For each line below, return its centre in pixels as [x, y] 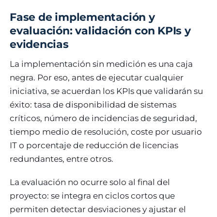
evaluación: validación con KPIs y [100, 31]
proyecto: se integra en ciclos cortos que [92, 195]
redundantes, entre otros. [62, 159]
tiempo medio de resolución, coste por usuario [106, 132]
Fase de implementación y [82, 17]
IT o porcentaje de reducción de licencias [94, 145]
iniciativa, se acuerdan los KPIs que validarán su [106, 91]
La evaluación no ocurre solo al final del [90, 182]
